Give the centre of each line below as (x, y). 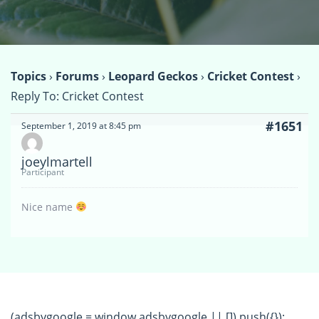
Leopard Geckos (153, 76)
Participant (43, 172)
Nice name (48, 206)
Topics (28, 76)
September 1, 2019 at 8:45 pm (81, 125)
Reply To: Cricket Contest (77, 96)
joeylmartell (57, 161)
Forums (77, 76)
